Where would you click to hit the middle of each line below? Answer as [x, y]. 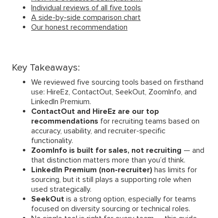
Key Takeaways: [46, 68]
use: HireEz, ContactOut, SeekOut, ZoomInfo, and [114, 92]
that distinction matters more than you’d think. [108, 160]
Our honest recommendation [79, 27]
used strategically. [61, 190]
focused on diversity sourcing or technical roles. [111, 209]
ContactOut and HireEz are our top [95, 112]
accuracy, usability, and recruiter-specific [98, 131]
